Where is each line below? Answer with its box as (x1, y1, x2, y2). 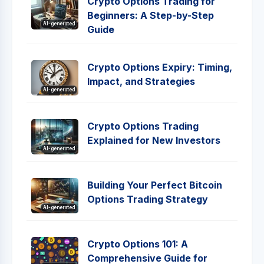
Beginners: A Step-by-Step (87, 9, 214, 21)
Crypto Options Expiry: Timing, (87, 61, 232, 73)
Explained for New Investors (87, 134, 220, 146)
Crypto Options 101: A (87, 238, 188, 250)
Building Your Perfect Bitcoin (87, 179, 222, 191)
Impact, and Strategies (87, 75, 195, 87)
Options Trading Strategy (87, 193, 208, 205)
